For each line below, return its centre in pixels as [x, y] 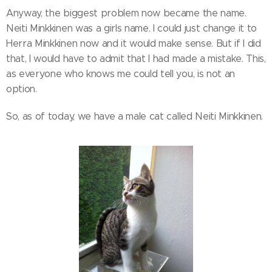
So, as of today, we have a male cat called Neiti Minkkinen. [135, 116]
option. [22, 89]
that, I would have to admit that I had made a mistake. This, [136, 58]
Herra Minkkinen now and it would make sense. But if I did [134, 43]
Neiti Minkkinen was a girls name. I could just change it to [132, 28]
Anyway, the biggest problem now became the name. [126, 13]
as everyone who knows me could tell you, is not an [121, 73]
